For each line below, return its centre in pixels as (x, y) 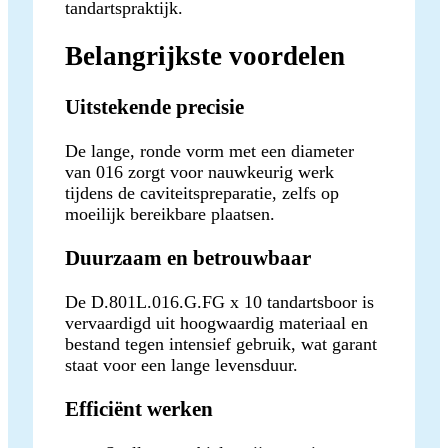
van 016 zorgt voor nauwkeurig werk (199, 171)
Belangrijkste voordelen (205, 56)
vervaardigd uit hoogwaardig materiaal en (216, 322)
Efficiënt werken (139, 408)
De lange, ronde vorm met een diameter (209, 150)
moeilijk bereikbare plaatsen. (170, 213)
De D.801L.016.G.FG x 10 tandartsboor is (219, 301)
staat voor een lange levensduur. (181, 364)
